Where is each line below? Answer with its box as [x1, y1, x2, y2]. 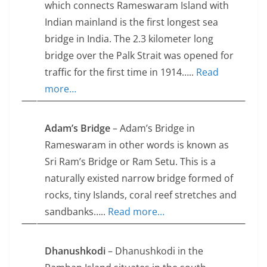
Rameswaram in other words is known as [45, 138, 229, 152]
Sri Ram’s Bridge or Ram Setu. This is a [45, 155, 216, 169]
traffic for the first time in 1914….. [45, 66, 196, 79]
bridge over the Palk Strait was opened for [45, 49, 234, 63]
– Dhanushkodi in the [105, 244, 203, 258]
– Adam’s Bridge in [110, 122, 195, 135]
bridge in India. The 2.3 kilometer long [45, 32, 213, 46]
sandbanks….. [45, 205, 108, 219]
